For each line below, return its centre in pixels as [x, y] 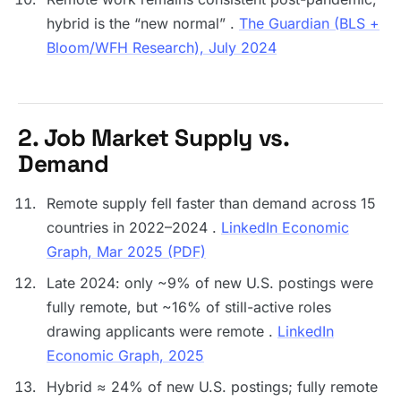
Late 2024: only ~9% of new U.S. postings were [210, 283]
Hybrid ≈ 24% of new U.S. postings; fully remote [212, 387]
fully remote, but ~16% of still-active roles [189, 307]
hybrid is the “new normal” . [143, 23]
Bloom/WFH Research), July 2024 [162, 47]
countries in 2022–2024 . [134, 227]
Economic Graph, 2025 [125, 355]
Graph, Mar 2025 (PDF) [126, 252]
